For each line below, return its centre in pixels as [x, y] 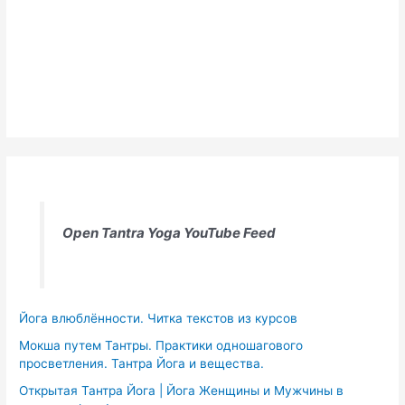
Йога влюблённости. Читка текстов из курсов [159, 318]
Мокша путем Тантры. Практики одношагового [161, 346]
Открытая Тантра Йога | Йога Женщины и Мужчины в [182, 391]
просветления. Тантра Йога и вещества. [142, 364]
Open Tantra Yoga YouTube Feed [169, 232]
